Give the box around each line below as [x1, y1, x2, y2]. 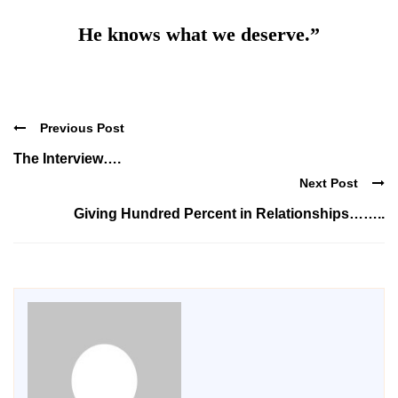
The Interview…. [13, 151, 121, 167]
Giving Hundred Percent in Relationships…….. [74, 205, 385, 221]
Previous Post [40, 121, 124, 136]
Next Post [299, 175, 358, 190]
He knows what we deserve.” [78, 22, 320, 45]
